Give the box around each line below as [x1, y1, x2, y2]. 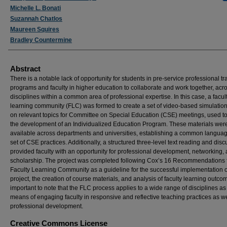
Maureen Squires [10, 26, 59, 33]
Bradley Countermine [10, 36, 72, 44]
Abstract [10, 64, 41, 73]
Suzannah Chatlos [10, 15, 62, 22]
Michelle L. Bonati [10, 5, 61, 12]
